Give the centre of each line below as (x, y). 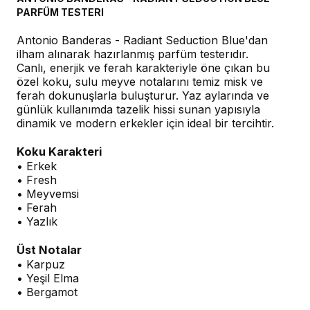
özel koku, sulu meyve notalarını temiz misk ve (140, 82)
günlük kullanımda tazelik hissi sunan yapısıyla (138, 109)
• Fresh (37, 180)
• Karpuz (41, 264)
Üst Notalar (49, 250)
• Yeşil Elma (48, 278)
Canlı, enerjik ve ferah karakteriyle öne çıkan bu (143, 68)
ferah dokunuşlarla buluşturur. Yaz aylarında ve (143, 95)
